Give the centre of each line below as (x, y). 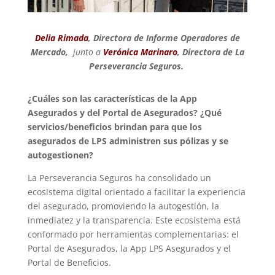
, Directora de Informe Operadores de (164, 38)
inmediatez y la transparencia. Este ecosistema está (134, 220)
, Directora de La (211, 52)
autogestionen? (60, 155)
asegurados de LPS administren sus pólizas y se (128, 141)
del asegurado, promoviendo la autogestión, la (123, 206)
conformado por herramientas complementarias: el (133, 234)
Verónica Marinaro (140, 52)
